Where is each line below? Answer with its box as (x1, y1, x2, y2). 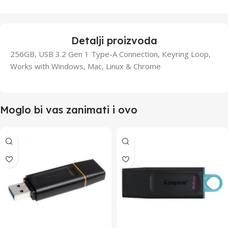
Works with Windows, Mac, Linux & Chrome (10, 61, 161, 72)
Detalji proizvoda (71, 34, 157, 47)
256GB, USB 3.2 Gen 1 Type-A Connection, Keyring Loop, (10, 49, 211, 60)
